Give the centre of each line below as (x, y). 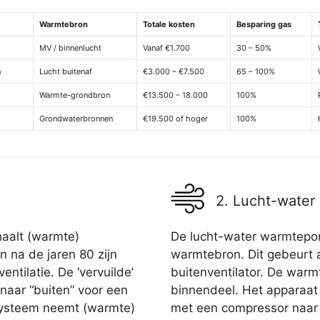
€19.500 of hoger (175, 119)
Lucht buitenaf (66, 72)
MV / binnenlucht (70, 48)
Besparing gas (264, 25)
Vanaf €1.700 (166, 48)
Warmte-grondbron (75, 95)
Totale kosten (169, 25)
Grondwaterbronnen (76, 119)
